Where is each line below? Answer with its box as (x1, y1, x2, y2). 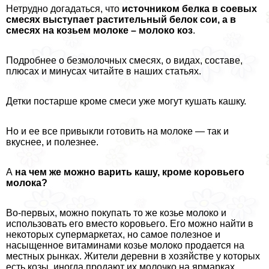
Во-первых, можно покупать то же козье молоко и (6, 207, 226, 218)
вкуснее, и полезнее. (6, 136, 98, 147)
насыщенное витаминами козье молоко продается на (6, 240, 244, 250)
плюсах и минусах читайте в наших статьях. (6, 65, 201, 76)
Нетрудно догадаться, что (6, 3, 122, 14)
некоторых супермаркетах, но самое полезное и (6, 229, 220, 240)
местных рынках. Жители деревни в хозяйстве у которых (6, 250, 260, 261)
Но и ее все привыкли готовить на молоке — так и (6, 125, 229, 136)
